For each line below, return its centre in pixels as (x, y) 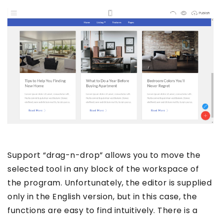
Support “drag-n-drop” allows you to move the (104, 155)
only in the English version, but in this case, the (102, 197)
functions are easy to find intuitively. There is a (102, 211)
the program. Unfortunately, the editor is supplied (110, 183)
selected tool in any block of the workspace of (103, 169)
